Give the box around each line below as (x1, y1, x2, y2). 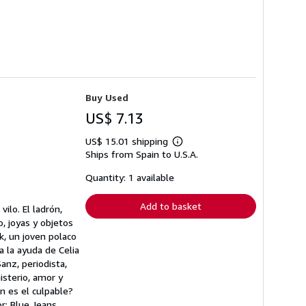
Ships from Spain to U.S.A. (85, 148, 198, 160)
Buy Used (85, 91, 128, 103)
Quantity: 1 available (85, 171, 174, 183)
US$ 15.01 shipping (85, 135, 171, 147)
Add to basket (140, 199, 201, 212)
